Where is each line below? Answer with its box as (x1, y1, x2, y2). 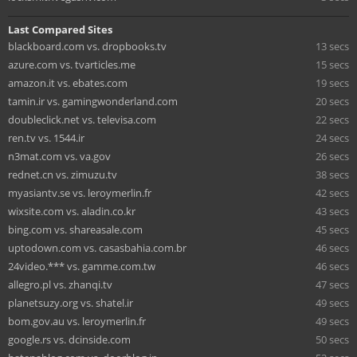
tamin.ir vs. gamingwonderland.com (8, 94, 178, 108)
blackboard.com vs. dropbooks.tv (8, 39, 167, 53)
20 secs (316, 94, 349, 108)
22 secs (316, 112, 349, 127)
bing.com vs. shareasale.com (8, 222, 143, 237)
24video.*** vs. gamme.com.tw (8, 259, 155, 273)
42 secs (316, 186, 349, 200)
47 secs (316, 277, 349, 292)
